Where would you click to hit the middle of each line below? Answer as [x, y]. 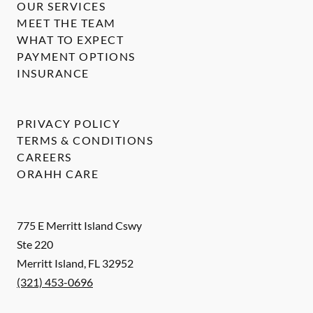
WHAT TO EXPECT [70, 39]
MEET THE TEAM [66, 23]
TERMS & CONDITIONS [85, 140]
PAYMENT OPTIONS [76, 56]
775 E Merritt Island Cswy [79, 225]
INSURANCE [53, 73]
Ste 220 [35, 244]
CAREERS [44, 157]
